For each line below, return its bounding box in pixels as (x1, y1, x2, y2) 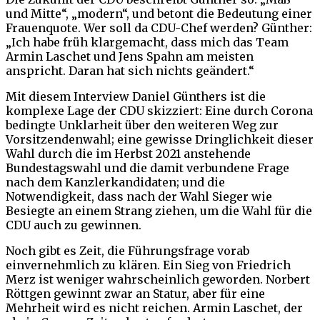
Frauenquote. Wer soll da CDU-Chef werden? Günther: (6, 20, 312, 35)
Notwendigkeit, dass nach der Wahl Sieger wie (6, 189, 272, 204)
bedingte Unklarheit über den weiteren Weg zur (6, 117, 279, 132)
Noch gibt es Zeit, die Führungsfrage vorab (6, 243, 249, 258)
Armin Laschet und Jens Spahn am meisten (6, 49, 254, 64)
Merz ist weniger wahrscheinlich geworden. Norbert (6, 271, 310, 286)
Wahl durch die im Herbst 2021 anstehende (6, 146, 251, 161)
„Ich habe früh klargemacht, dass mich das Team (6, 34, 289, 49)
